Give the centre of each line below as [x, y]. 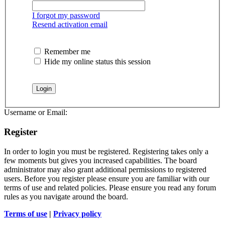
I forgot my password [66, 16]
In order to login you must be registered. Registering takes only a [106, 151]
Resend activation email [70, 25]
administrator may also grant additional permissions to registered [105, 169]
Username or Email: [36, 113]
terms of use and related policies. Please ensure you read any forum [110, 187]
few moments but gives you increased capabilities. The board [100, 160]
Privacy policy [77, 213]
